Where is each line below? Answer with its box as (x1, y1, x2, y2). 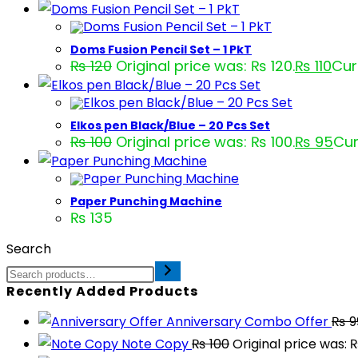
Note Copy (121, 335, 189, 353)
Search (6, 240, 51, 258)
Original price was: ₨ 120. (116, 56, 295, 76)
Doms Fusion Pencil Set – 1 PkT (70, 42, 252, 58)
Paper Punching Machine (70, 193, 222, 209)
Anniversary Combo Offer (166, 312, 328, 331)
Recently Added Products (6, 282, 198, 300)
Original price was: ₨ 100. (116, 132, 295, 152)
